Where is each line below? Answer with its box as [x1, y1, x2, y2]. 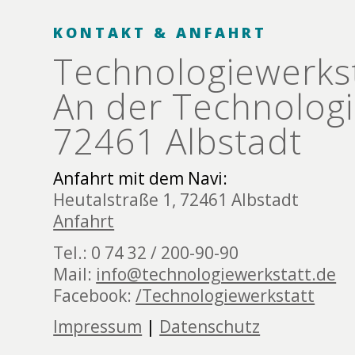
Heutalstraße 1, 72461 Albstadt [53, 188, 300, 211]
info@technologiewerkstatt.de [96, 262, 337, 285]
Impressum [53, 315, 143, 338]
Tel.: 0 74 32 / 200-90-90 [53, 241, 239, 264]
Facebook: [53, 284, 136, 307]
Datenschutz [159, 315, 261, 338]
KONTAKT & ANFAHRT [53, 22, 268, 42]
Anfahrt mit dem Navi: [53, 166, 228, 189]
